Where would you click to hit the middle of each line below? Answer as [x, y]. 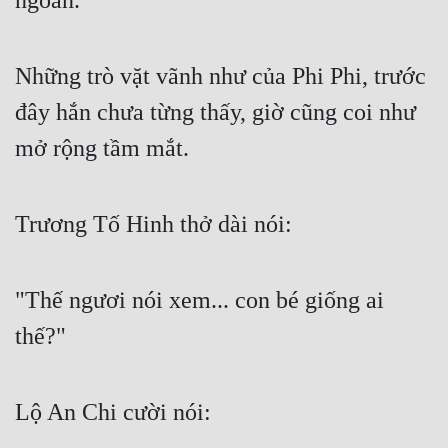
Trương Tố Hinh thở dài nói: [153, 224]
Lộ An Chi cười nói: [113, 412]
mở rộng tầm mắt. [102, 148]
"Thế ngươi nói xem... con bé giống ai [199, 300]
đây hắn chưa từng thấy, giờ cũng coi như [215, 112]
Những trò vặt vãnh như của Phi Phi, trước [220, 76]
